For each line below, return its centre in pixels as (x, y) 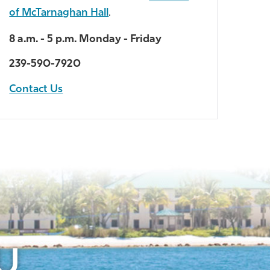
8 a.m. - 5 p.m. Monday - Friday (86, 39)
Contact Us (36, 89)
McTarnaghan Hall (65, 13)
